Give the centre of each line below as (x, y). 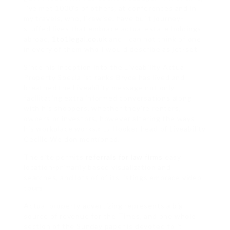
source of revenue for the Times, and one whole (110, 216)
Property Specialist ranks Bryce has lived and (104, 78)
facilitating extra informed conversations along (108, 98)
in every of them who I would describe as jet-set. (112, 49)
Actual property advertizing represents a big (104, 206)
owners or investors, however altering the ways (109, 119)
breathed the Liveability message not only (99, 88)
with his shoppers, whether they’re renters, (102, 108)
